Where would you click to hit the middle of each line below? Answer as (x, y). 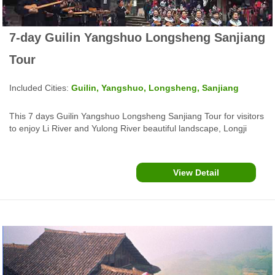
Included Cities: (40, 87)
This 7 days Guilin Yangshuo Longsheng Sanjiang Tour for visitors (137, 116)
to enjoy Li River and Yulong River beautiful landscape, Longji (128, 128)
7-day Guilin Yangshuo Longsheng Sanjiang (137, 37)
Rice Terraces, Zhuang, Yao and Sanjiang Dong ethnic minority (131, 140)
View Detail (196, 172)
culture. (24, 153)
